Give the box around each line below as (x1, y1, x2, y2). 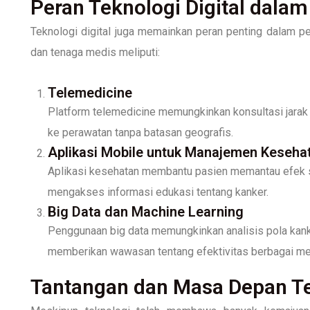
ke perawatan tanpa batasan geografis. (48, 125, 233, 139)
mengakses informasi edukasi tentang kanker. (48, 185, 268, 199)
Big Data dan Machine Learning (48, 203, 244, 220)
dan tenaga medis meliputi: (30, 45, 160, 59)
